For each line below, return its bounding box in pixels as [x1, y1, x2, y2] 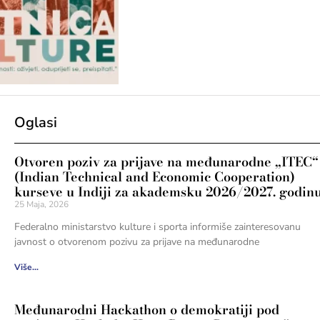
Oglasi [14, 112, 57, 132]
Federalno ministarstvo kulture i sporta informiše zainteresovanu [14, 219, 301, 234]
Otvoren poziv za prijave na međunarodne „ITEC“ [14, 151, 319, 171]
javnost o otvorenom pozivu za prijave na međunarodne [14, 234, 259, 249]
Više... [14, 261, 39, 273]
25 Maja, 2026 [14, 198, 69, 210]
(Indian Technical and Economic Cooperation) [14, 166, 295, 186]
